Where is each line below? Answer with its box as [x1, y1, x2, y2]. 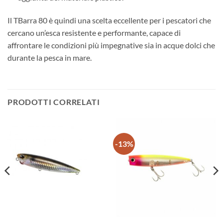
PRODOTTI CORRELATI [7, 97, 100, 107]
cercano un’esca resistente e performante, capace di [7, 27, 181, 37]
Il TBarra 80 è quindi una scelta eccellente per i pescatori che [7, 15, 211, 25]
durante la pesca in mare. [7, 52, 92, 62]
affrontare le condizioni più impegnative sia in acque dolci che [7, 40, 215, 50]
